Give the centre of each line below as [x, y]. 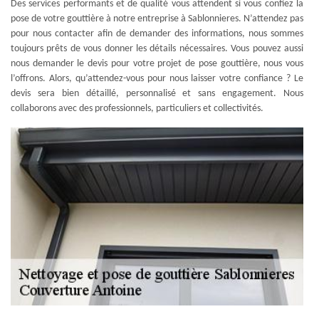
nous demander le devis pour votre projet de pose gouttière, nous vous [157, 64]
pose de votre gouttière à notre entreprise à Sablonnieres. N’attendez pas [157, 19]
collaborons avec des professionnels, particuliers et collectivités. [137, 109]
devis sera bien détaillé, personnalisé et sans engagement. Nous [157, 94]
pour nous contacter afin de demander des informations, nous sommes [157, 34]
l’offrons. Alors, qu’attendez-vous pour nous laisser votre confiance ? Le [157, 79]
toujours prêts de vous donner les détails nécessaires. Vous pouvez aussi [157, 49]
